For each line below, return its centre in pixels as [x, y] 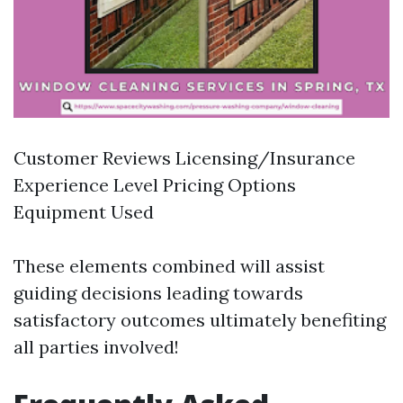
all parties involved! [96, 347]
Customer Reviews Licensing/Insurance [184, 158]
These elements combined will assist [169, 266]
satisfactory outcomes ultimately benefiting [200, 320]
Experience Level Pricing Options [155, 185]
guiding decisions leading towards [158, 293]
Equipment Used [84, 212]
